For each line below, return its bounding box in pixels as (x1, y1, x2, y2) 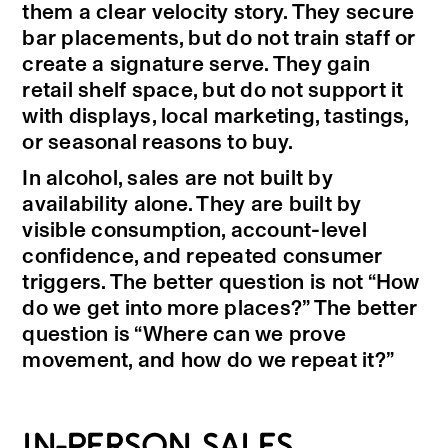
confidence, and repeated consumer (22, 246, 383, 268)
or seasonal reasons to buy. (22, 132, 294, 154)
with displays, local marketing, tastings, (22, 106, 409, 128)
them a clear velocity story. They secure (22, 2, 415, 24)
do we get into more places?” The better (22, 298, 418, 320)
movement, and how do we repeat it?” (22, 350, 395, 372)
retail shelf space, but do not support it (22, 80, 404, 102)
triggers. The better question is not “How (22, 272, 420, 294)
